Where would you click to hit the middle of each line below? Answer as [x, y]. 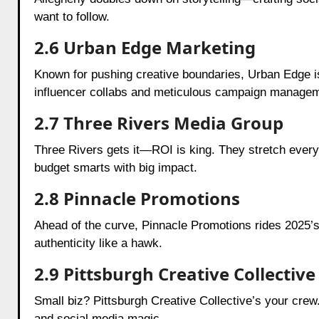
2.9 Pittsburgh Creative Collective [174, 273]
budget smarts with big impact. [115, 167]
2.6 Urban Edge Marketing [145, 47]
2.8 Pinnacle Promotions [137, 198]
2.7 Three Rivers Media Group [158, 122]
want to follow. [72, 16]
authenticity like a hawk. [98, 243]
